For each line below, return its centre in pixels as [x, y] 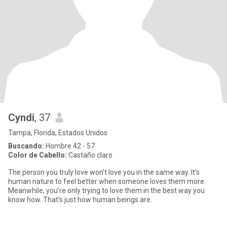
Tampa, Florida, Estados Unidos [58, 133]
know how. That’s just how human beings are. [80, 200]
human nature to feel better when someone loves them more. [107, 181]
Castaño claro [90, 155]
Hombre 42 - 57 [69, 146]
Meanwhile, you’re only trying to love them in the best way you [106, 191]
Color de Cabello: [37, 155]
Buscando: [26, 146]
